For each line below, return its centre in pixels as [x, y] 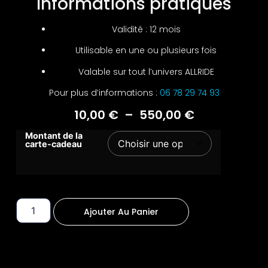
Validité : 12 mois [146, 29]
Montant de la [54, 136]
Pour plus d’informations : [104, 93]
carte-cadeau [53, 144]
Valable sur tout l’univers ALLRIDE [146, 71]
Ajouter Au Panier [121, 211]
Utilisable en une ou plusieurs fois [146, 51]
